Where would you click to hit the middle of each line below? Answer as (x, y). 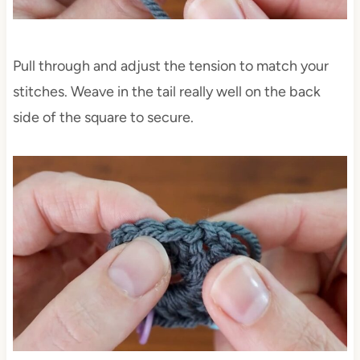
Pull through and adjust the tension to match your (170, 66)
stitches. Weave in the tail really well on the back (166, 92)
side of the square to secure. (103, 118)
